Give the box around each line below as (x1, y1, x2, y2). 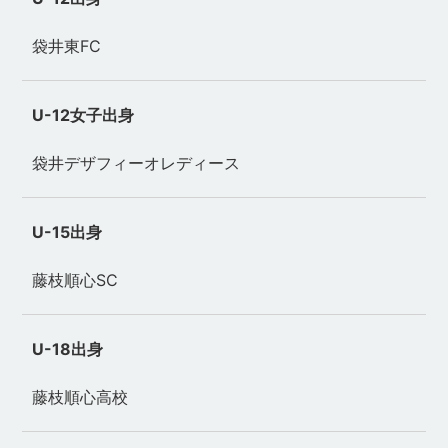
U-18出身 (32, 338, 104, 359)
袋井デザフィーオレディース (32, 152, 241, 173)
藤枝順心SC (32, 269, 119, 290)
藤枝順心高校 (32, 386, 129, 407)
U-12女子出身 (32, 104, 135, 125)
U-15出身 (32, 221, 103, 242)
